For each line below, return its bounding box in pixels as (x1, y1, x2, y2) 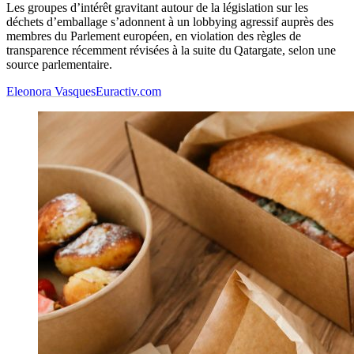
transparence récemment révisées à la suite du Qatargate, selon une (6, 43, 336, 58)
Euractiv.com (96, 85, 161, 99)
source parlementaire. (6, 58, 112, 72)
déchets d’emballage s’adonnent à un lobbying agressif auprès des (6, 15, 333, 29)
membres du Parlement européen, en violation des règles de (6, 29, 301, 43)
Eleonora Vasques (6, 85, 96, 99)
